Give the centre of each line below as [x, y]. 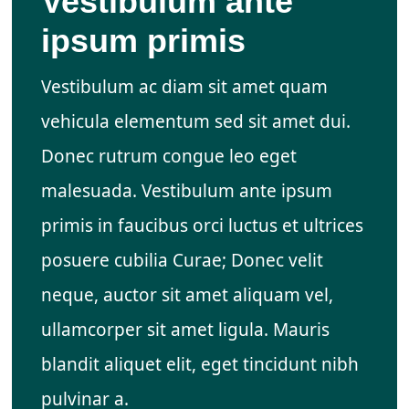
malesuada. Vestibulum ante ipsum [186, 191]
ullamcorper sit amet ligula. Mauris [185, 330]
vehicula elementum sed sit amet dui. [195, 122]
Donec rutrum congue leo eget [168, 157]
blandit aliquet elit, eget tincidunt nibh [199, 365]
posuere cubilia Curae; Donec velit [182, 261]
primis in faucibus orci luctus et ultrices [202, 226]
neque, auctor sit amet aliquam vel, [187, 295]
